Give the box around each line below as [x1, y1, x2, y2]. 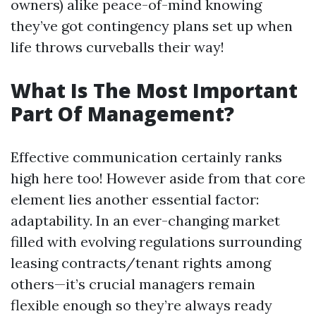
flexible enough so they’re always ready [11, 296, 272, 314]
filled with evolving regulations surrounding [11, 233, 301, 250]
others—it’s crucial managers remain [11, 275, 255, 293]
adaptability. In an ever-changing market [11, 212, 280, 229]
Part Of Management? [11, 100, 234, 127]
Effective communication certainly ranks [11, 148, 282, 166]
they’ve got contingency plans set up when [11, 17, 293, 35]
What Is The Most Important [11, 77, 298, 104]
